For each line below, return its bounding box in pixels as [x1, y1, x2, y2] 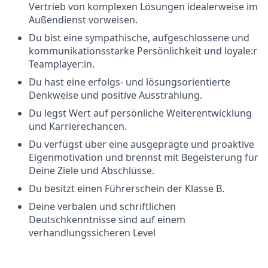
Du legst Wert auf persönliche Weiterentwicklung [29, 106, 252, 120]
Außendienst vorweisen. [29, 13, 138, 26]
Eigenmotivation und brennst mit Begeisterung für [29, 151, 258, 164]
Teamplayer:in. [29, 57, 95, 71]
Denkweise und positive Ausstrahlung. [29, 89, 202, 102]
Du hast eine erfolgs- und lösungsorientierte [29, 75, 230, 89]
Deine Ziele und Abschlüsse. [29, 164, 154, 177]
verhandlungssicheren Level [29, 226, 156, 239]
